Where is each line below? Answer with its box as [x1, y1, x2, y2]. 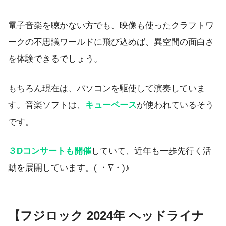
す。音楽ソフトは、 [8, 100, 85, 110]
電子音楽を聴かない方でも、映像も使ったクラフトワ [8, 20, 214, 30]
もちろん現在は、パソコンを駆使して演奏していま [8, 83, 205, 93]
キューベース [85, 100, 137, 110]
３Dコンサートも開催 [8, 146, 91, 156]
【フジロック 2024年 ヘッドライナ [8, 209, 204, 223]
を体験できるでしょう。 [8, 53, 102, 64]
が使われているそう [137, 100, 214, 110]
